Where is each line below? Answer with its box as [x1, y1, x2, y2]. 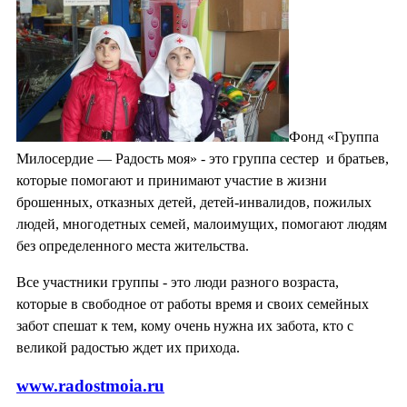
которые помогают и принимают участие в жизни [16, 172, 327, 188]
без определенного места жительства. [16, 237, 249, 253]
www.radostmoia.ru [16, 375, 164, 395]
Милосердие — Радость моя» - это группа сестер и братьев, [16, 150, 389, 166]
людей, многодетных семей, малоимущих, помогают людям [16, 215, 387, 232]
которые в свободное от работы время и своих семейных [16, 295, 369, 312]
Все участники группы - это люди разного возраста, [16, 273, 339, 290]
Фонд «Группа [289, 128, 379, 144]
